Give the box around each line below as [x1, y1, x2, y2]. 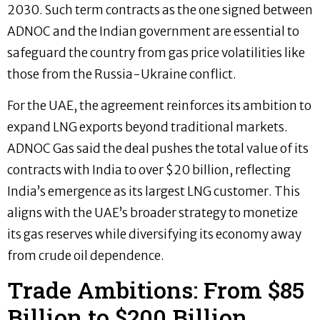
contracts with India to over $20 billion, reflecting [7, 161, 291, 178]
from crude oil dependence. [7, 247, 164, 264]
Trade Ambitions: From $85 [7, 274, 304, 306]
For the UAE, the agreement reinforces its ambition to [7, 97, 311, 114]
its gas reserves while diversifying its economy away [7, 226, 301, 242]
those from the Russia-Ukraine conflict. [7, 66, 236, 82]
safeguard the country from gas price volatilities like [7, 44, 305, 61]
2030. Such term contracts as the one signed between [7, 1, 313, 18]
